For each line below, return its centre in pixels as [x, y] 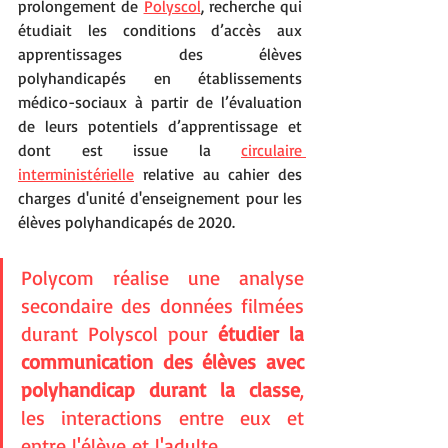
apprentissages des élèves [160, 54]
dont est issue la [129, 150]
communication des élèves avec [162, 362]
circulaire [271, 150]
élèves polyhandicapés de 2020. [128, 222]
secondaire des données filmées [162, 306]
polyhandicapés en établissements [160, 78]
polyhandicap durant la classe [160, 390]
